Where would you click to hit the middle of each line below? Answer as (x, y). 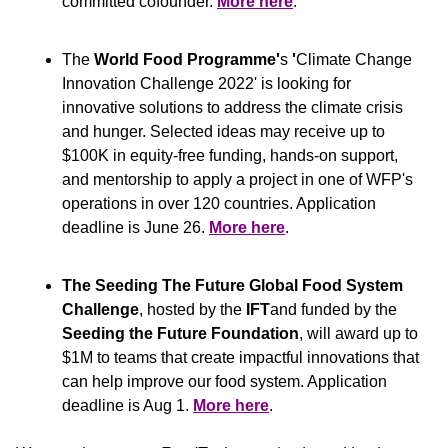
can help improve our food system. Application (224, 381)
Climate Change (354, 59)
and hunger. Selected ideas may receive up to (223, 131)
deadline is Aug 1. (127, 405)
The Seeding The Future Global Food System (232, 285)
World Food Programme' (185, 59)
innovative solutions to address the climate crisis (232, 107)
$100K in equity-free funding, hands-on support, (230, 155)
